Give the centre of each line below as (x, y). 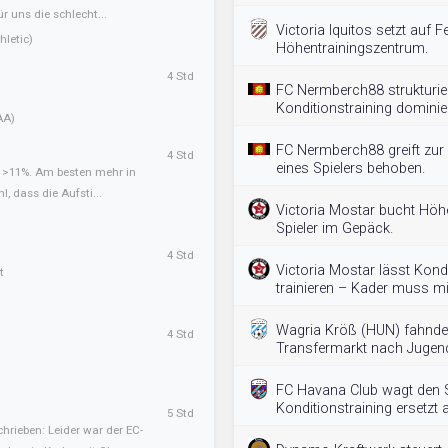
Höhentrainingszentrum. (352, 48)
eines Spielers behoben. (350, 168)
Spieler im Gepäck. (334, 228)
